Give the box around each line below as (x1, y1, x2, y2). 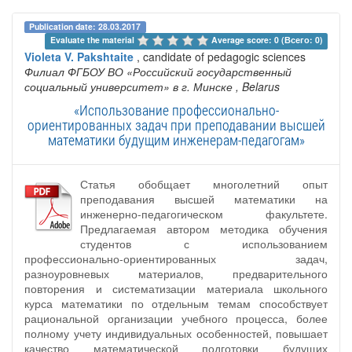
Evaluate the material (49, 33, 137, 46)
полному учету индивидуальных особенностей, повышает (24, 325, 328, 342)
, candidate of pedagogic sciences (134, 49, 306, 65)
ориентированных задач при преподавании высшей (27, 115, 325, 135)
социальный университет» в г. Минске (24, 79, 233, 95)
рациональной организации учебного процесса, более (24, 310, 328, 327)
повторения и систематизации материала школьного (24, 280, 328, 297)
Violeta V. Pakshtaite (24, 49, 134, 65)
